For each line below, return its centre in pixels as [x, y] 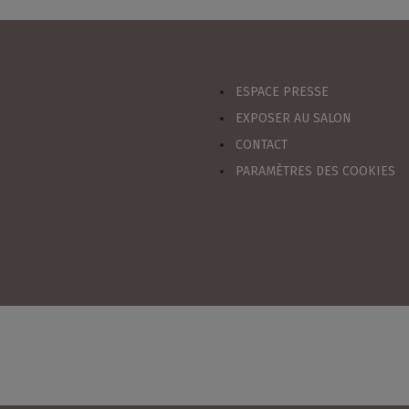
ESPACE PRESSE [282, 92]
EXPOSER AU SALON [293, 118]
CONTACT [261, 145]
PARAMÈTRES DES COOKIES [315, 171]
